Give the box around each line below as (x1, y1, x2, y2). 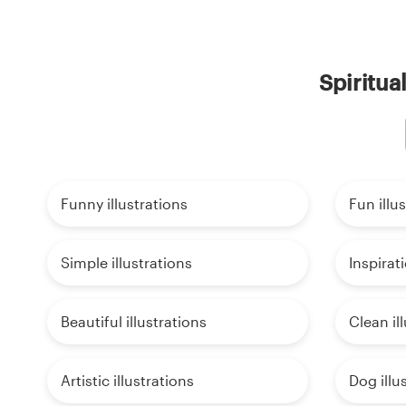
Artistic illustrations (61, 372, 194, 390)
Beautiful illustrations (61, 313, 207, 331)
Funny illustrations (61, 195, 188, 213)
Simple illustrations (61, 254, 192, 272)
